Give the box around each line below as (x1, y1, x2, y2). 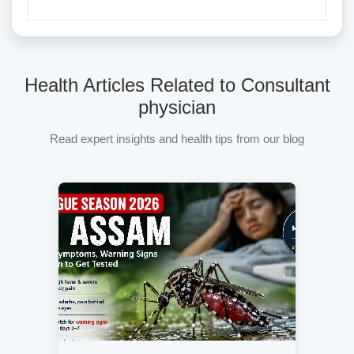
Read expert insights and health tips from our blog (50, 132, 304, 145)
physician (138, 96, 216, 118)
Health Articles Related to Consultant (24, 74, 330, 96)
